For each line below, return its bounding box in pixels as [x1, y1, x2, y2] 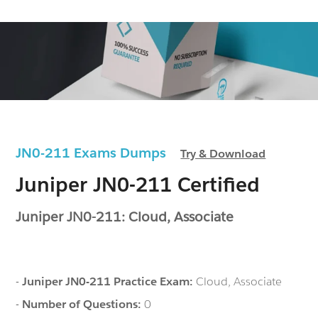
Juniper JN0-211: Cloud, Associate [16, 207, 234, 225]
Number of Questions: [22, 296, 145, 312]
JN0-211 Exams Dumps [16, 143, 181, 161]
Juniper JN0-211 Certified [16, 171, 261, 197]
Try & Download [180, 146, 266, 161]
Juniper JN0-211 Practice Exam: [22, 273, 197, 289]
